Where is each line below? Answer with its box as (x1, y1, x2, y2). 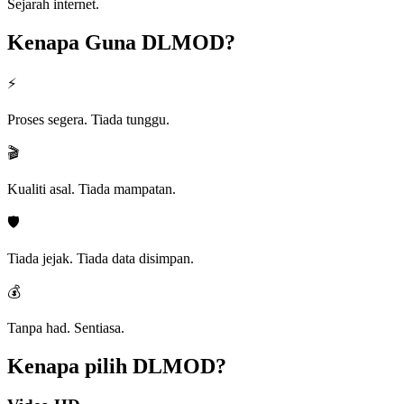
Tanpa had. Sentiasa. (7, 319, 124, 335)
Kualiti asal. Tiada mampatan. (7, 180, 176, 197)
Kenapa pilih (7, 353, 127, 378)
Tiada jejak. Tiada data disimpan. (7, 250, 194, 266)
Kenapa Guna (7, 30, 136, 54)
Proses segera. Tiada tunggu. (7, 111, 170, 127)
